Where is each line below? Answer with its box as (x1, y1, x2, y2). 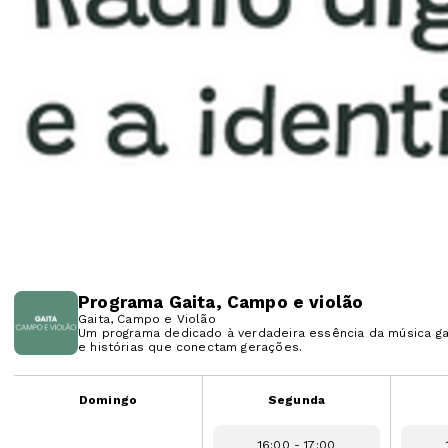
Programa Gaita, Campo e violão (78, 292, 364, 313)
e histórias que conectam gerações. (78, 340, 303, 355)
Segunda (267, 393, 326, 408)
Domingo (78, 393, 138, 408)
